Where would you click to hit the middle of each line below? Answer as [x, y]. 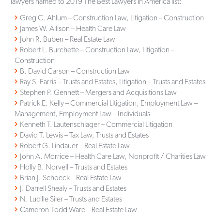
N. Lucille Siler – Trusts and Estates [71, 199]
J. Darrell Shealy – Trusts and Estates [73, 188]
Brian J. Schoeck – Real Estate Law [71, 177]
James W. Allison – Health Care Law [73, 28]
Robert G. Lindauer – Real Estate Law [75, 145]
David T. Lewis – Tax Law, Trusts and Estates [85, 135]
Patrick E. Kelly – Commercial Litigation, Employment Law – [109, 103]
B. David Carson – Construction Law [75, 71]
